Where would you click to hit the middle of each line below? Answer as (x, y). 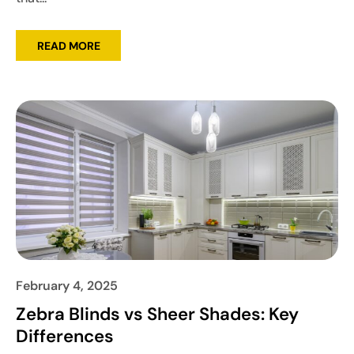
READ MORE (68, 45)
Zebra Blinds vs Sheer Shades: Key (157, 314)
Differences (65, 336)
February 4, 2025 (67, 285)
